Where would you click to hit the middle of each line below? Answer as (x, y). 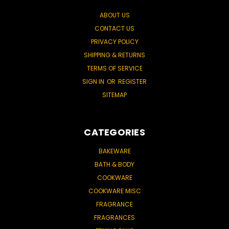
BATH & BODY (114, 164)
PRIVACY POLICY (114, 41)
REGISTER (132, 81)
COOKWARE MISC (114, 191)
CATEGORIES (114, 132)
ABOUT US (114, 15)
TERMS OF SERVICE (114, 68)
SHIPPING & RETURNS (114, 55)
